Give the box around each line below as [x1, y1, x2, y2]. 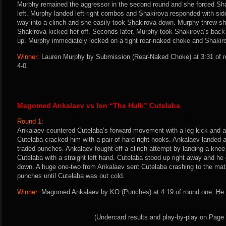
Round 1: [17, 118, 43, 125]
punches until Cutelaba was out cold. [17, 172, 125, 180]
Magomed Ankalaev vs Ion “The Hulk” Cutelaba [17, 101, 180, 109]
